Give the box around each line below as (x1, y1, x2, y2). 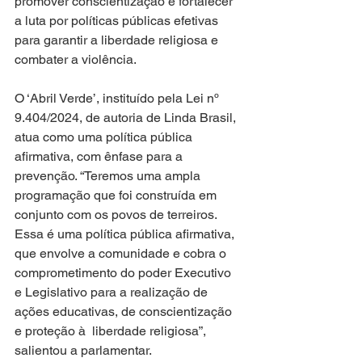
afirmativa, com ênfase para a (15, 148, 186, 164)
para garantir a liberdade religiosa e (15, 32, 221, 48)
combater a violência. (15, 51, 137, 67)
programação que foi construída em (15, 187, 220, 203)
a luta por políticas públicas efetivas (15, 12, 221, 28)
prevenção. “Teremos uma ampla (15, 167, 204, 183)
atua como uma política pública (15, 128, 196, 145)
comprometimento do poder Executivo (15, 264, 234, 280)
